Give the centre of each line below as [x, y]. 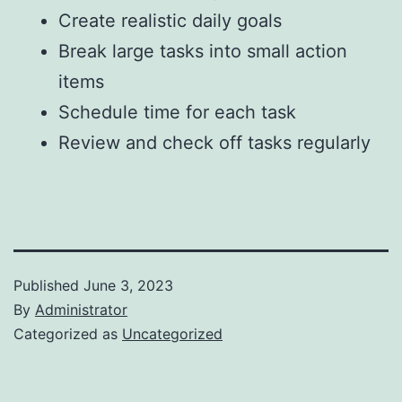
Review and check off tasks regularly [214, 142]
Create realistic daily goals [170, 20]
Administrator [81, 309]
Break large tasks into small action [203, 51]
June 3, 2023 [128, 285]
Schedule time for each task [177, 112]
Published [48, 285]
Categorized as [68, 333]
